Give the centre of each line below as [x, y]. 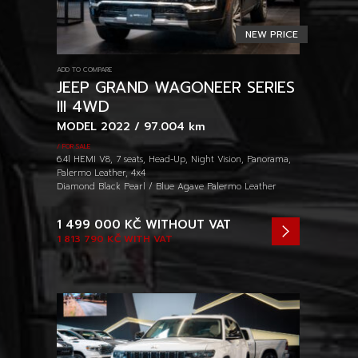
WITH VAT [147, 239]
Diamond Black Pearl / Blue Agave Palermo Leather [167, 187]
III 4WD [83, 107]
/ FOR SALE [74, 147]
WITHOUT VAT [186, 225]
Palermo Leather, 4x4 [101, 173]
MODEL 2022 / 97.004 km [131, 127]
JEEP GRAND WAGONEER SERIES [176, 88]
